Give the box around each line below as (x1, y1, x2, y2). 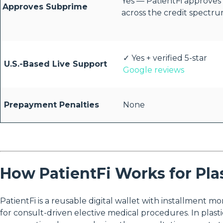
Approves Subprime (2, 2, 88, 12)
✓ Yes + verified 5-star (123, 53, 207, 63)
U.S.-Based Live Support (4, 59, 107, 69)
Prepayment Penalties (4, 100, 99, 110)
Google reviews (123, 65, 184, 75)
